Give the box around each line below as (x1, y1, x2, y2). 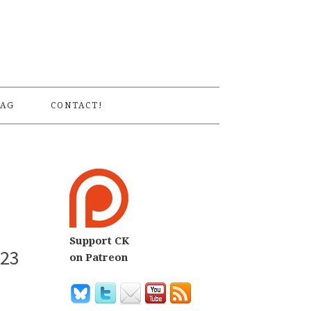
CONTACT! (50, 101, 103, 110)
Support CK (69, 235, 129, 247)
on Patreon (69, 251, 128, 264)
